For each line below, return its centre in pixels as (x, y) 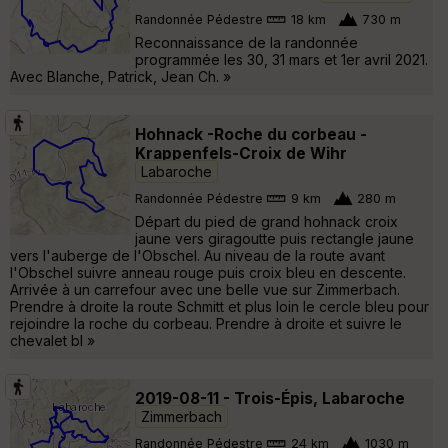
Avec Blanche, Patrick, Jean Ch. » (120, 76)
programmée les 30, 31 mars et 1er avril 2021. (281, 59)
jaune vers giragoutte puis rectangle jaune (274, 238)
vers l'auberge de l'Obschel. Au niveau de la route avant (197, 255)
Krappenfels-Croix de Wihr (241, 153)
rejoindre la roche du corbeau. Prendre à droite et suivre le (206, 323)
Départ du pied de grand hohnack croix (266, 221)
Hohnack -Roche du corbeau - (251, 134)
